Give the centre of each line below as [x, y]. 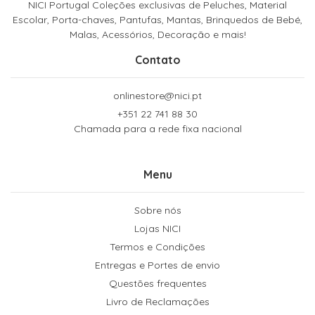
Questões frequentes [157, 283]
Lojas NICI [157, 228]
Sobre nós [157, 210]
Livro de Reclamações [157, 301]
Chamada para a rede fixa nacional [157, 128]
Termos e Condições [157, 246]
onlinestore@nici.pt [157, 95]
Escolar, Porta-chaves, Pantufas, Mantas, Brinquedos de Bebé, [157, 19]
